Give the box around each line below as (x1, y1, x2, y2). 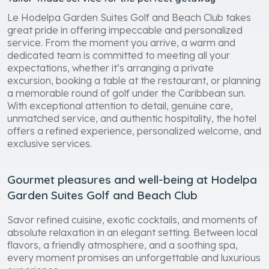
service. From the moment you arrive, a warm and (7, 36, 235, 49)
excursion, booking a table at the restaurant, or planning (7, 74, 261, 86)
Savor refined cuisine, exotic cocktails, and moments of (7, 213, 258, 226)
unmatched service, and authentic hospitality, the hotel (7, 112, 256, 124)
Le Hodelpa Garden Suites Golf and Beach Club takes (7, 11, 251, 23)
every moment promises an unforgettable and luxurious (7, 251, 261, 264)
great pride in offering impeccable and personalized (7, 23, 243, 36)
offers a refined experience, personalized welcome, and (7, 124, 261, 137)
